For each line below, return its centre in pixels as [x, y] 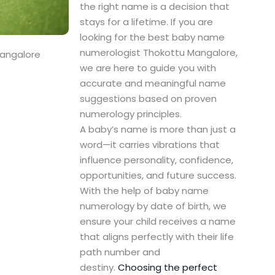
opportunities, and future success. [158, 176]
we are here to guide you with [148, 68]
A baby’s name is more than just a [157, 130]
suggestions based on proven [148, 99]
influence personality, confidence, [156, 160]
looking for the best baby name [152, 37]
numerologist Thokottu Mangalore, [158, 53]
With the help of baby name [144, 191]
